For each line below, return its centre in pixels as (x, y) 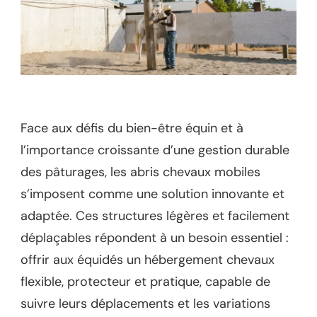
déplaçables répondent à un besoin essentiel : (155, 238)
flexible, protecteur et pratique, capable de (145, 282)
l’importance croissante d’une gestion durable (155, 150)
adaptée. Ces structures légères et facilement (155, 216)
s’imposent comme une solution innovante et (152, 194)
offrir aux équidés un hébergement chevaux (148, 260)
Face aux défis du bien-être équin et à (132, 128)
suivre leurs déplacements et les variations (145, 304)
